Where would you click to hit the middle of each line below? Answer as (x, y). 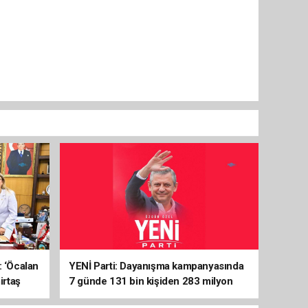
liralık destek (98, 296)
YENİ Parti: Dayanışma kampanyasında (156, 266)
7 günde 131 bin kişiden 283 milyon (151, 281)
